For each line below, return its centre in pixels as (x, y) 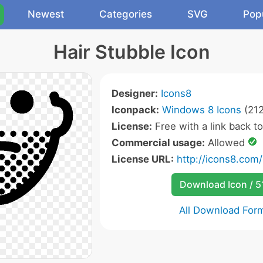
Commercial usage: (158, 143)
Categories (126, 14)
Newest (46, 14)
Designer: (134, 93)
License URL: (142, 159)
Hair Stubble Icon (131, 52)
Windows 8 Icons (201, 110)
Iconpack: (135, 110)
